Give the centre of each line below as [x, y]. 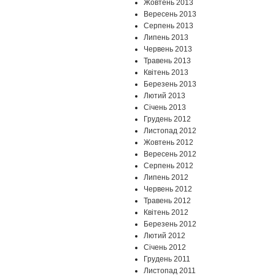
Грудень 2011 [167, 259]
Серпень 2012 [168, 166]
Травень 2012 [167, 201]
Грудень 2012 [167, 119]
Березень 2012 [170, 224]
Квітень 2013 [166, 73]
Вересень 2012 [170, 154]
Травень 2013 [167, 61]
